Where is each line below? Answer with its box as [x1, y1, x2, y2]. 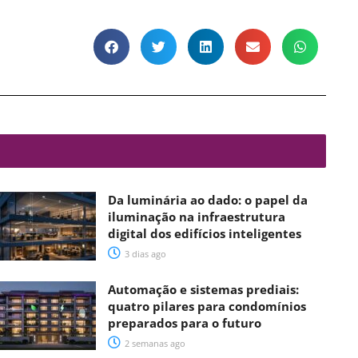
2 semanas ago [122, 337, 186, 350]
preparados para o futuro [108, 315, 262, 332]
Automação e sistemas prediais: [108, 281, 300, 298]
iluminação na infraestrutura [108, 209, 286, 225]
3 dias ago [122, 248, 167, 261]
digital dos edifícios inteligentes [108, 225, 302, 242]
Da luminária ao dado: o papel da [108, 192, 308, 209]
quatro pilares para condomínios [108, 298, 307, 315]
